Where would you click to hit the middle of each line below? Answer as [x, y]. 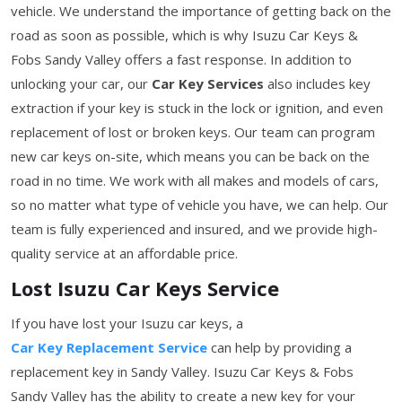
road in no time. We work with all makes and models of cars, [195, 180]
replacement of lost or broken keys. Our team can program [193, 131]
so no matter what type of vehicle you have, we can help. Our [200, 204]
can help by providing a [280, 347]
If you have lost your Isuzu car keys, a [127, 323]
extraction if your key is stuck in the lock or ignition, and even [197, 107]
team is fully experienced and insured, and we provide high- [194, 228]
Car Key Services [208, 83]
